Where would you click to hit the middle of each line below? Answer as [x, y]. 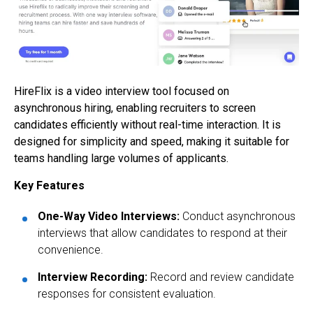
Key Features [49, 186]
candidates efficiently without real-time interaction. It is [147, 125]
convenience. [71, 250]
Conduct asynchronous [238, 217]
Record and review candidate [221, 277]
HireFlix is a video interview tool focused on [122, 92]
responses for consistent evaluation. [127, 294]
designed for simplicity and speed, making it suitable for [152, 142]
